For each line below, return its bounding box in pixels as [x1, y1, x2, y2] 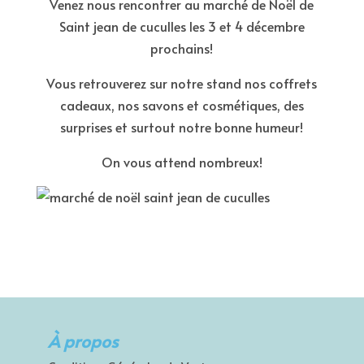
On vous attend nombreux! [101, 153, 262, 171]
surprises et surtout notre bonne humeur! [60, 118, 304, 136]
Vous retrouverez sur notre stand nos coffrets [46, 74, 318, 92]
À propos [47, 329, 118, 353]
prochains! [150, 39, 214, 57]
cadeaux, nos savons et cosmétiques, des [59, 96, 304, 114]
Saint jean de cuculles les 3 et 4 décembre [58, 17, 305, 35]
